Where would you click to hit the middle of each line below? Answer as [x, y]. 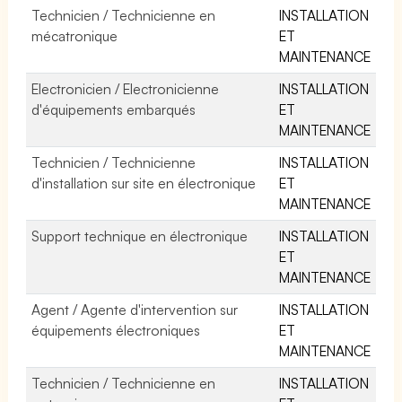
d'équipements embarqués [114, 109]
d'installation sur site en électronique [144, 183]
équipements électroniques [116, 330]
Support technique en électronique [140, 236]
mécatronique [74, 35]
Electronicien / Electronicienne [126, 88]
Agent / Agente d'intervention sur [135, 309]
